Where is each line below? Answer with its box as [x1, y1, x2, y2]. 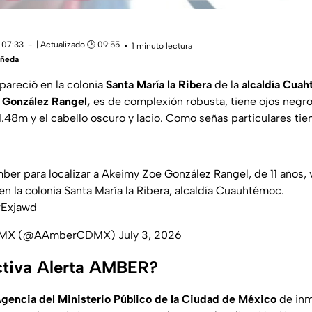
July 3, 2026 [118, 228, 182, 242]
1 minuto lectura [132, 40, 192, 51]
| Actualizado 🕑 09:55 [36, 40, 120, 50]
